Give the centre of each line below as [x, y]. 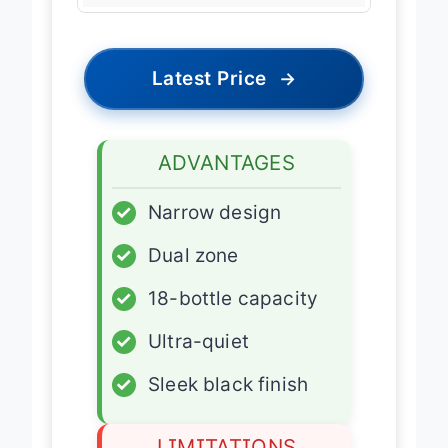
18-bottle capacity [233, 298]
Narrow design [215, 212]
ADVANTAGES [226, 162]
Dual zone [193, 255]
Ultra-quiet [198, 341]
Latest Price [209, 78]
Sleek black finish [228, 384]
